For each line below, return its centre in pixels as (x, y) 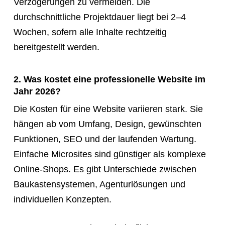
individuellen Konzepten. (62, 199)
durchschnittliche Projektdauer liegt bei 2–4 (99, 17)
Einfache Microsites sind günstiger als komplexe (109, 154)
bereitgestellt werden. (56, 47)
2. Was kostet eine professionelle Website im (109, 79)
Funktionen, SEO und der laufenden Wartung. (105, 139)
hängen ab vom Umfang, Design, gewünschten (107, 124)
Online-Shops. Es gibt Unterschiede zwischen (105, 169)
